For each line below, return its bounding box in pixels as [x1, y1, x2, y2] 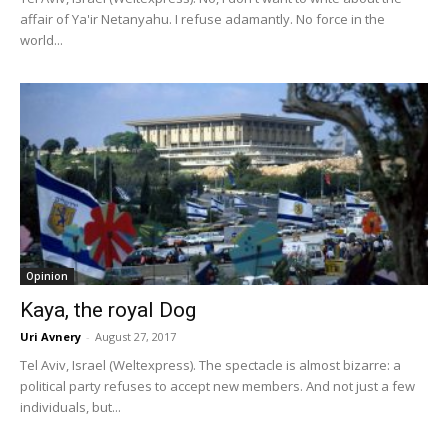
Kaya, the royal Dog [20, 297, 196, 322]
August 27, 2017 [95, 328, 176, 344]
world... [20, 31, 63, 50]
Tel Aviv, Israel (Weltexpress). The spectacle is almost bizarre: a [20, 355, 401, 374]
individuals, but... [20, 397, 121, 416]
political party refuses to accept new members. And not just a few [20, 376, 415, 395]
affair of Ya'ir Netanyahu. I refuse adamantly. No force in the [20, 10, 385, 29]
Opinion [26, 268, 68, 283]
